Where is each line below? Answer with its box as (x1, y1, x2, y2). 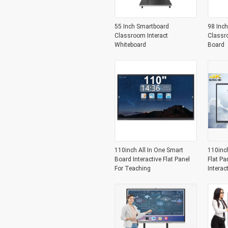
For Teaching (114, 165, 151, 172)
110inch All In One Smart (114, 147, 183, 154)
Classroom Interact (114, 32, 168, 39)
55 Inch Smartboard (114, 23, 169, 30)
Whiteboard (114, 41, 146, 48)
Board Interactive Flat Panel (114, 156, 190, 163)
